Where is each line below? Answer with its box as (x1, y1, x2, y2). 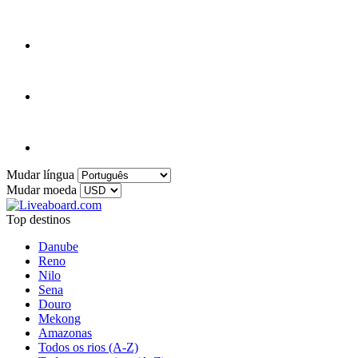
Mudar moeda (6, 183, 77, 197)
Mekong (38, 312, 81, 326)
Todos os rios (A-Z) (38, 340, 138, 355)
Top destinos (6, 213, 70, 227)
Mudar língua (6, 168, 74, 182)
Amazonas (38, 326, 92, 340)
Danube (38, 240, 78, 254)
